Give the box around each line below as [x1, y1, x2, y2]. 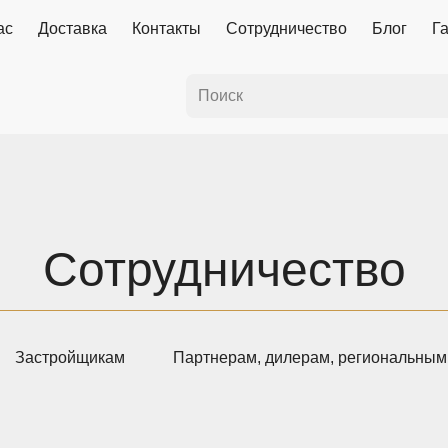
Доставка [38, 20, 107, 37]
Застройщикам [15, 348, 125, 366]
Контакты [132, 20, 201, 37]
